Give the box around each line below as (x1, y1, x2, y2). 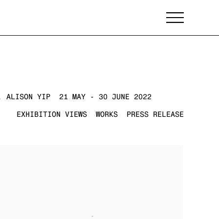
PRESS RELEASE (127, 110, 184, 118)
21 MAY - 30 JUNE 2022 (59, 92, 152, 101)
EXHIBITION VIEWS (17, 110, 87, 118)
